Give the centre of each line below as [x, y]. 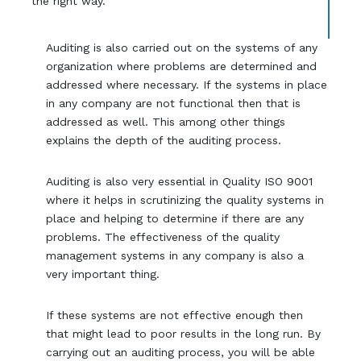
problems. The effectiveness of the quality [163, 237]
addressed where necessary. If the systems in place [187, 84]
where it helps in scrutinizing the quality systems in [185, 199]
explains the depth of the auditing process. [164, 140]
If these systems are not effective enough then [175, 315]
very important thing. [103, 274]
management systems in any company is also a [175, 255]
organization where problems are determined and [182, 66]
